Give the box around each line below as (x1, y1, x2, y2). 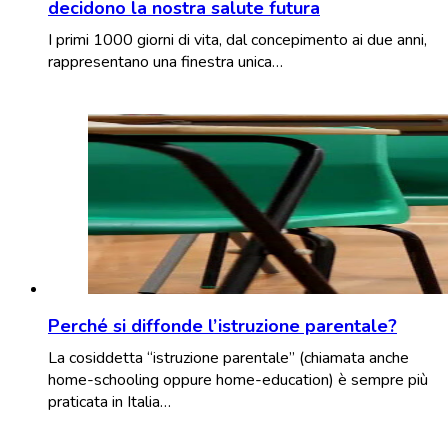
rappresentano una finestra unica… (48, 50, 283, 73)
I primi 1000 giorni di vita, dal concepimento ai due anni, (48, 28, 427, 51)
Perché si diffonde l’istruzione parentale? (48, 313, 397, 338)
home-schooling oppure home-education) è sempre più (48, 368, 428, 391)
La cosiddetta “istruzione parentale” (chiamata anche (48, 346, 409, 369)
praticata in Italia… (48, 390, 171, 413)
